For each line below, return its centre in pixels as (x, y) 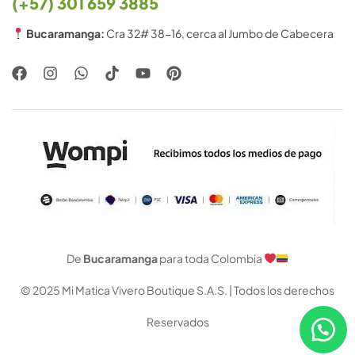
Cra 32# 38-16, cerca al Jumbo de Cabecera (219, 34)
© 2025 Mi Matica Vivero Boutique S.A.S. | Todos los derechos (177, 290)
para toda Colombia (210, 259)
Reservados (177, 322)
